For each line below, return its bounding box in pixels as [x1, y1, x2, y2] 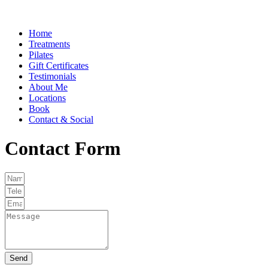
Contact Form [5, 137, 121, 159]
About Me [29, 81, 68, 92]
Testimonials [29, 71, 76, 81]
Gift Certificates [29, 60, 89, 71]
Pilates [29, 49, 53, 60]
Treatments [29, 38, 70, 49]
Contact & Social [29, 114, 93, 124]
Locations [29, 92, 66, 103]
